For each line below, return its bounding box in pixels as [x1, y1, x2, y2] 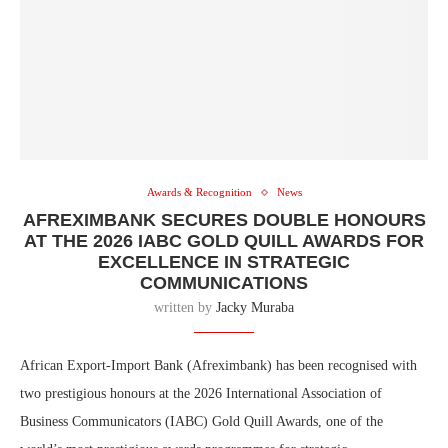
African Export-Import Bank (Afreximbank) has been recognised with [20, 358, 417, 374]
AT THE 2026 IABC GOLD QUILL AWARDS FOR [24, 231, 424, 252]
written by [154, 300, 216, 316]
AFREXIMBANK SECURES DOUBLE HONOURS [22, 210, 426, 231]
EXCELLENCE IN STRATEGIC [98, 252, 350, 273]
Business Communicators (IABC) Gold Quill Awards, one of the [20, 414, 383, 430]
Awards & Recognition [146, 186, 252, 199]
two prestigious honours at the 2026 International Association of [20, 386, 382, 402]
